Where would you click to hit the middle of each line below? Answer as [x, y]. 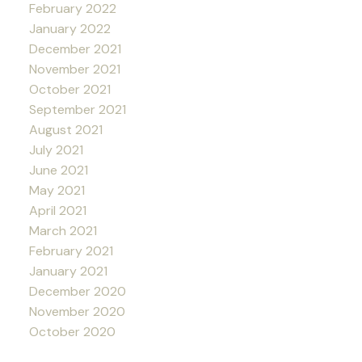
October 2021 [69, 90]
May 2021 [57, 191]
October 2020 [72, 332]
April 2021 [57, 211]
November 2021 [74, 69]
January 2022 [69, 29]
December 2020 [77, 292]
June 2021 [58, 170]
